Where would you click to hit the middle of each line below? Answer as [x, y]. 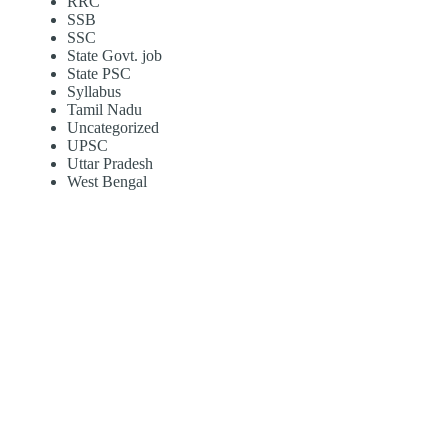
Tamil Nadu [104, 110]
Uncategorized [112, 128]
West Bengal [106, 182]
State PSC [98, 74]
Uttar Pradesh [109, 164]
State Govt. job [114, 56]
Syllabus [93, 92]
